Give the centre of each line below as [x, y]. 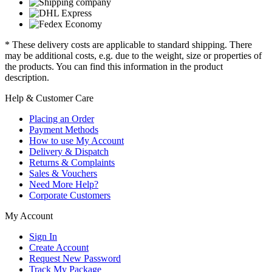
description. [27, 78]
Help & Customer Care [49, 98]
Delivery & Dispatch [69, 152]
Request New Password [75, 259]
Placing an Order [62, 119]
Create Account [59, 248]
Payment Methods [64, 130]
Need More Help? [64, 185]
